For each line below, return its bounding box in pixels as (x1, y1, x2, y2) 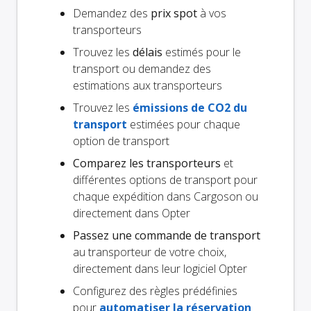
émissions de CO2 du (133, 100, 247, 116)
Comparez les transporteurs (73, 155, 221, 171)
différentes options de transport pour (73, 172, 258, 188)
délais (133, 44, 162, 60)
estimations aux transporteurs (73, 78, 222, 94)
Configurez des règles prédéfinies (73, 283, 237, 299)
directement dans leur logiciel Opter (73, 261, 247, 277)
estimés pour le (162, 44, 241, 60)
